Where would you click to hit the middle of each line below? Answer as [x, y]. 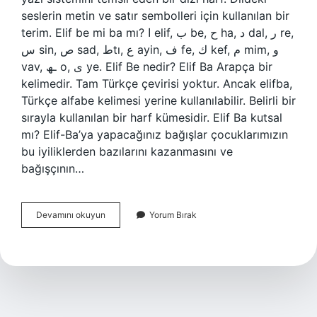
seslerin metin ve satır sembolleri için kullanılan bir [155, 16]
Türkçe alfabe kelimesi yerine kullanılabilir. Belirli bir [158, 100]
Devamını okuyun [71, 215]
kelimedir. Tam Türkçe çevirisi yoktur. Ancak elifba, [157, 83]
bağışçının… [53, 168]
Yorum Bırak [173, 215]
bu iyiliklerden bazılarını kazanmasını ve [127, 151]
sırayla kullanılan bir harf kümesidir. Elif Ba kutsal [152, 117]
